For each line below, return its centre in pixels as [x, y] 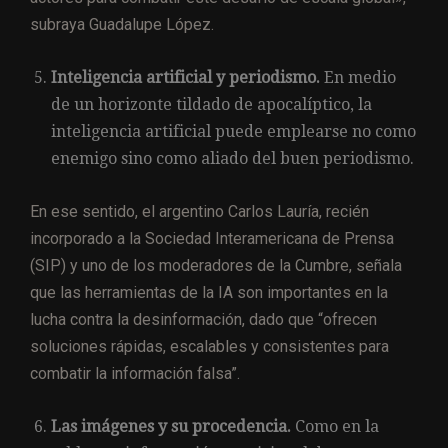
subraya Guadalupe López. [122, 24]
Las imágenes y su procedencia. [171, 426]
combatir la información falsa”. [135, 373]
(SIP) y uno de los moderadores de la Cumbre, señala [216, 265]
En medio [358, 77]
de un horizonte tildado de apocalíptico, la [211, 104]
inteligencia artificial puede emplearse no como [233, 131]
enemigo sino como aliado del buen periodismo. [232, 158]
